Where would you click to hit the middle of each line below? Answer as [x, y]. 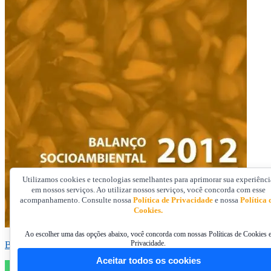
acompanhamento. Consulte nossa [77, 200]
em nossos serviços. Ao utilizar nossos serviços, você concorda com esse [148, 190]
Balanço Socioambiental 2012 [62, 244]
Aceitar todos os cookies [148, 261]
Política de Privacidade [173, 200]
